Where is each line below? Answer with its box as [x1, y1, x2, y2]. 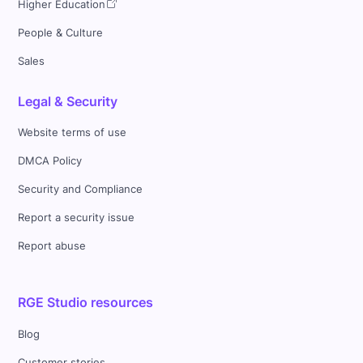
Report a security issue [18, 211, 135, 224]
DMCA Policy [18, 155, 83, 168]
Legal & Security [18, 92, 118, 109]
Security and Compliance [18, 183, 143, 196]
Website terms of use [18, 126, 127, 139]
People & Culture [18, 26, 104, 39]
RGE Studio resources [18, 294, 154, 311]
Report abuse [18, 240, 87, 253]
